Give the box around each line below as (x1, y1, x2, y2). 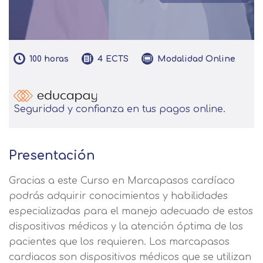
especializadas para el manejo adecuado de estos (9, 206, 253, 217)
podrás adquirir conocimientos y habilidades (9, 191, 228, 201)
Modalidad (157, 54, 203, 63)
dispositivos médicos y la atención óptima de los (9, 221, 243, 232)
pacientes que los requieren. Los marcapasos (9, 237, 230, 247)
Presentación (9, 149, 95, 163)
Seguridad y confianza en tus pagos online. (14, 104, 225, 114)
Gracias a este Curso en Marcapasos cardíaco (9, 176, 235, 186)
